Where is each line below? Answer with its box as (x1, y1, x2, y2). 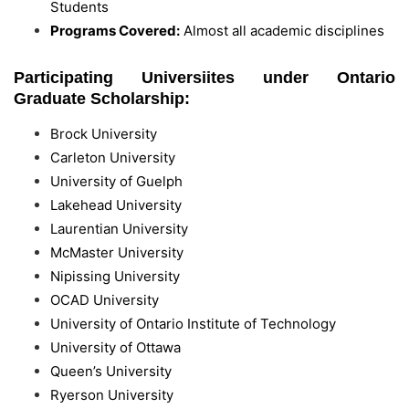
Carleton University (50, 149, 175, 167)
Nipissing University (50, 267, 180, 286)
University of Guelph (50, 173, 183, 191)
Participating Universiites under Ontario (14, 68, 395, 88)
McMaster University (50, 244, 184, 262)
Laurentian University (50, 220, 188, 238)
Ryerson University (50, 386, 173, 404)
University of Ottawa (50, 339, 181, 357)
